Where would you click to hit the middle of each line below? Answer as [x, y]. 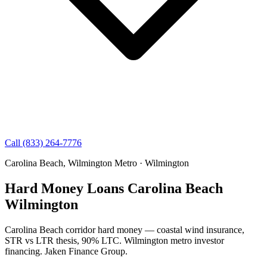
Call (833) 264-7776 [43, 143]
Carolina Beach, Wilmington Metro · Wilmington [97, 163]
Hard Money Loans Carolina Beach [114, 188]
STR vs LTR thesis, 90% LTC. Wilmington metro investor [114, 240]
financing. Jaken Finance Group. [66, 251]
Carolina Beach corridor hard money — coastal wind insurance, [125, 229]
